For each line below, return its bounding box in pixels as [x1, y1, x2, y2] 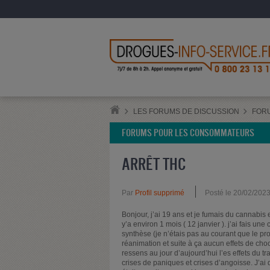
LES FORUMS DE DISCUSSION [133, 107, 239, 116]
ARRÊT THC [122, 154, 186, 174]
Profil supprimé [135, 188, 184, 197]
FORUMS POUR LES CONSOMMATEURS [122, 127, 254, 139]
